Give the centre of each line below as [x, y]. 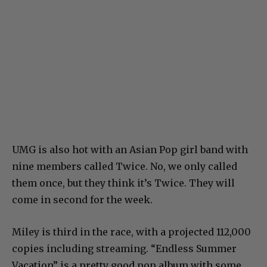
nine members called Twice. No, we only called [125, 167]
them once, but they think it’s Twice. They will [123, 183]
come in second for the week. [82, 200]
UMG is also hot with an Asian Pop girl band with [130, 150]
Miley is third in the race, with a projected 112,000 [131, 232]
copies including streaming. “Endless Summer [124, 249]
